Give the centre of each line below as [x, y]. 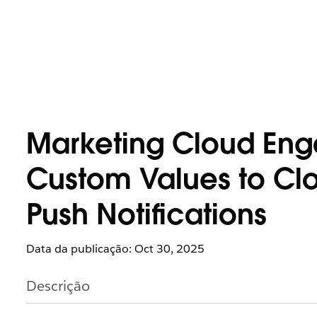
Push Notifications [146, 217]
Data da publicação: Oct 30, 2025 [115, 249]
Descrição [58, 286]
